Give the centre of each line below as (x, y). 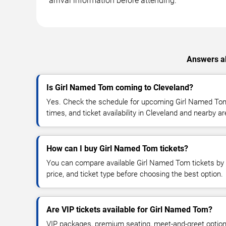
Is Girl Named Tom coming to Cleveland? (120, 87)
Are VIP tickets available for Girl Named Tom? (129, 209)
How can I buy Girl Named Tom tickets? (117, 148)
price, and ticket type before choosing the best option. (135, 174)
